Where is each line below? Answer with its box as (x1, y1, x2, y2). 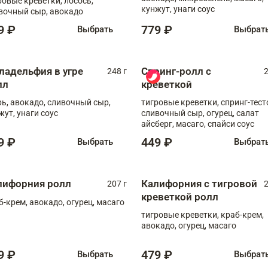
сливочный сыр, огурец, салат (141, 108, 259, 118)
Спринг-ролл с (141, 65, 211, 77)
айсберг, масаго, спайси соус (141, 118, 254, 129)
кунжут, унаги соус (141, 4, 215, 14)
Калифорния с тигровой (141, 177, 257, 190)
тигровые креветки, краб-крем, (141, 209, 264, 220)
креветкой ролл (141, 190, 218, 203)
